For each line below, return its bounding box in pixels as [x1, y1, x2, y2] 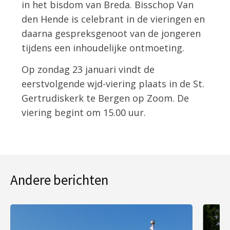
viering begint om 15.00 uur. [22, 106, 146, 119]
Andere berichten [10, 170, 108, 188]
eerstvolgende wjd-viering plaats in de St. [22, 77, 205, 90]
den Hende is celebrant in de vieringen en [22, 13, 205, 26]
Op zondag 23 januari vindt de [22, 63, 155, 75]
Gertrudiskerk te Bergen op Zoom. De [22, 91, 189, 104]
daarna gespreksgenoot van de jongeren [22, 27, 201, 40]
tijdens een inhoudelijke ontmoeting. [22, 42, 185, 54]
